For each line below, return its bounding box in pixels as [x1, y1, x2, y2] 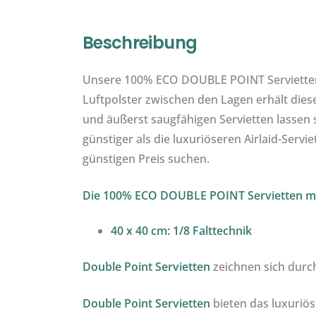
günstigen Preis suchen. [83, 150, 209, 166]
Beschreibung [83, 30, 197, 54]
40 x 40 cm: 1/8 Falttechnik [111, 222, 252, 238]
